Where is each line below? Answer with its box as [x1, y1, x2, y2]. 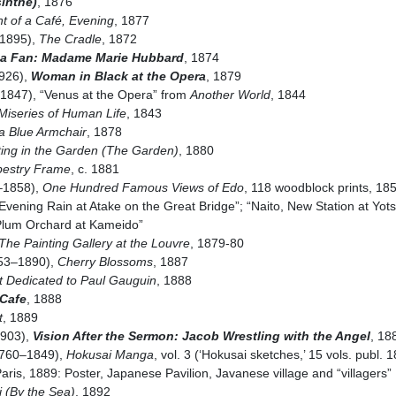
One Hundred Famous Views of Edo [42, 179, 244, 194]
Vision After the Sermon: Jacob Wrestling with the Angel [32, 328, 370, 343]
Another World [189, 87, 270, 102]
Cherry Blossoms [57, 254, 153, 269]
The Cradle [38, 31, 102, 46]
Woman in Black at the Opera [30, 68, 206, 83]
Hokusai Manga [65, 346, 154, 362]
